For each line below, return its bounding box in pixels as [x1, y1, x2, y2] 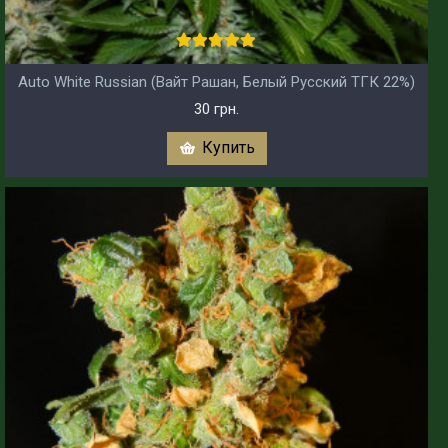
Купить [201, 138, 255, 158]
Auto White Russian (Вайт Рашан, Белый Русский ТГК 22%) [18, 73, 415, 92]
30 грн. [194, 100, 239, 119]
